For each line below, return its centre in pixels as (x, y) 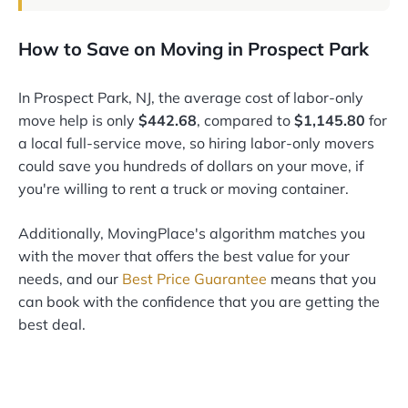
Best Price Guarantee (194, 279)
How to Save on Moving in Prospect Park (194, 49)
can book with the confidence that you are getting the (199, 302)
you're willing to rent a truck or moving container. (184, 189)
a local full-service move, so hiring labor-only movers (196, 143)
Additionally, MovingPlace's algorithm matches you (192, 234)
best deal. (52, 325)
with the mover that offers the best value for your (184, 256)
